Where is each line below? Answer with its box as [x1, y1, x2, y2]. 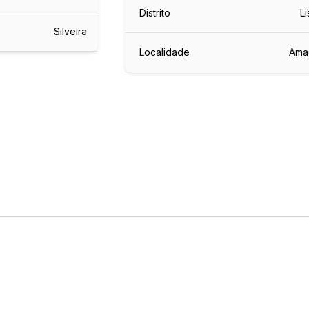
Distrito [139, 6, 171, 19]
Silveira [53, 25, 87, 37]
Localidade [139, 46, 190, 58]
